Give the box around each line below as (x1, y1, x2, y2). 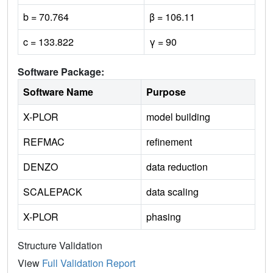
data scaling (146, 185, 199, 199)
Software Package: (18, 65, 104, 79)
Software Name (23, 85, 93, 99)
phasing (146, 210, 181, 224)
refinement (146, 135, 192, 149)
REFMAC (23, 135, 65, 149)
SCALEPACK (23, 185, 82, 199)
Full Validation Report (42, 256, 135, 271)
